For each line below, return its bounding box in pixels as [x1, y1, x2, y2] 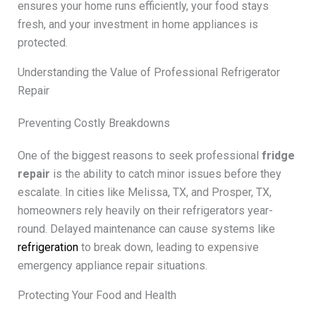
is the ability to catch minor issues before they [49, 166, 281, 181]
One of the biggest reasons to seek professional [17, 148, 262, 162]
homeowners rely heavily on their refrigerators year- [17, 203, 273, 217]
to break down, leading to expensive [78, 240, 259, 254]
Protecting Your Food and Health [17, 288, 176, 302]
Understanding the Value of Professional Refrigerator [17, 65, 280, 79]
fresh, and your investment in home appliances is [17, 17, 258, 31]
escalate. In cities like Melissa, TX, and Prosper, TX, [17, 185, 272, 199]
